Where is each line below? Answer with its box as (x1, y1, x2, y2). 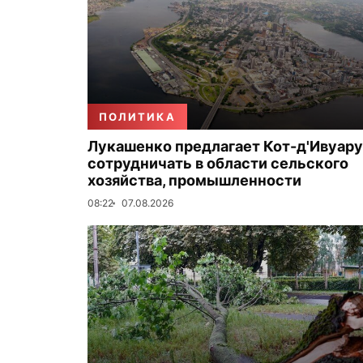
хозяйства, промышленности (88, 172, 301, 189)
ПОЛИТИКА (99, 110, 176, 123)
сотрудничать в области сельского (88, 155, 348, 172)
